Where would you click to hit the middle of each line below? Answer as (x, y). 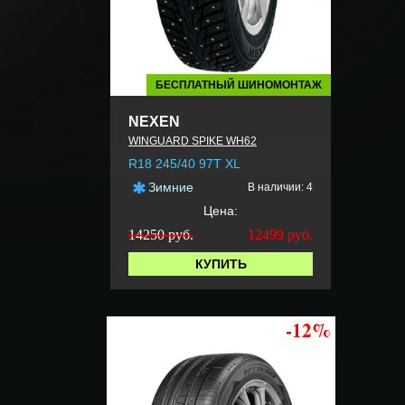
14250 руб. (161, 235)
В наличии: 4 (280, 188)
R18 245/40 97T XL (184, 164)
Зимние (171, 188)
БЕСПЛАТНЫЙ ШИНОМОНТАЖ (239, 85)
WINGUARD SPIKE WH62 (193, 141)
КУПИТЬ (221, 264)
